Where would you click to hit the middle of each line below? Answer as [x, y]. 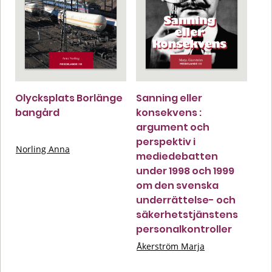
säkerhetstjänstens [187, 214]
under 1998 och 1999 [185, 171]
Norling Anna [43, 149]
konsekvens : [169, 112]
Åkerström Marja [171, 246]
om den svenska [177, 185]
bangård [37, 112]
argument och [173, 127]
